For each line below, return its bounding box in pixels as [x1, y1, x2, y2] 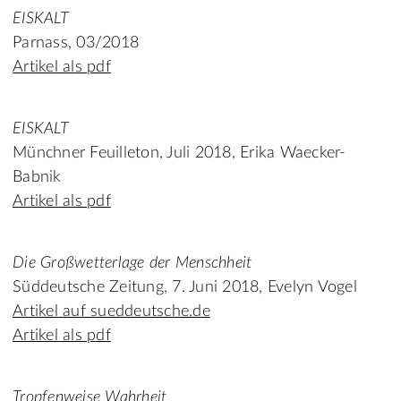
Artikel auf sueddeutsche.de [13, 303, 210, 320]
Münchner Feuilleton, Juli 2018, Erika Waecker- [13, 145, 346, 162]
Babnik [13, 169, 62, 186]
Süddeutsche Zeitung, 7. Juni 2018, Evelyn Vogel [13, 279, 357, 296]
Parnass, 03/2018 [13, 35, 139, 52]
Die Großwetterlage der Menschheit [13, 255, 252, 272]
